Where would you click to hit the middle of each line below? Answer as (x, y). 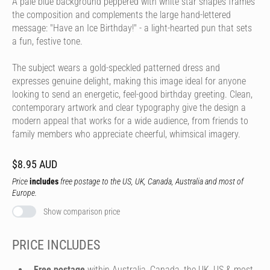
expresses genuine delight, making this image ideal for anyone (129, 81)
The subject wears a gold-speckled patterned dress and (116, 68)
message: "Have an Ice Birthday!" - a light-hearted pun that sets (132, 28)
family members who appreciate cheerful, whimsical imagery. (126, 134)
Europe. (24, 193)
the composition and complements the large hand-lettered (121, 15)
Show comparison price (82, 212)
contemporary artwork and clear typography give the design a (129, 108)
